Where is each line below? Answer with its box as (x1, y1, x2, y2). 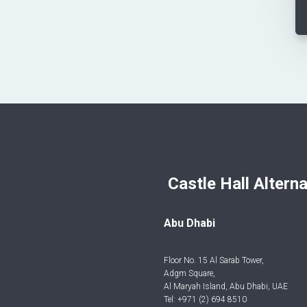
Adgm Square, (164, 269, 216, 278)
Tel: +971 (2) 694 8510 (164, 295, 247, 304)
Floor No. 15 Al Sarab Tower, (164, 256, 265, 265)
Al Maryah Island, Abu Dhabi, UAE (164, 282, 288, 291)
